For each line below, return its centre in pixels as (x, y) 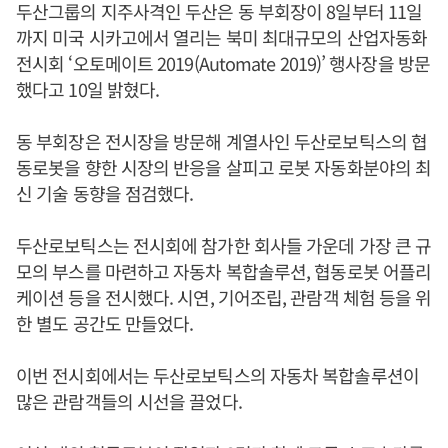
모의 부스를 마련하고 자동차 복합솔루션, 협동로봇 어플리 (224, 271)
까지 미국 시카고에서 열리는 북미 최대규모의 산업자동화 (222, 37)
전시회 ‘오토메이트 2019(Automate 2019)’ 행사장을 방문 (223, 63)
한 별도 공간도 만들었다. (105, 323)
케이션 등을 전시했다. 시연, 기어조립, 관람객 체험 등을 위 (224, 297)
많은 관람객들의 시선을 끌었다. (129, 401)
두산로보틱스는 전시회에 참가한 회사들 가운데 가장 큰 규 (224, 245)
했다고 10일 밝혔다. (88, 89)
